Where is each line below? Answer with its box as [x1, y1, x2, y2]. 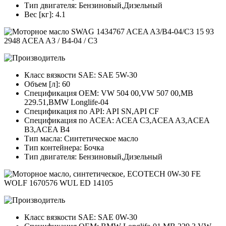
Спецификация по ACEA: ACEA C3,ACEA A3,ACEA [24, 116, 209, 125]
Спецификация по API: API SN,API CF [24, 107, 159, 116]
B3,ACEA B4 [24, 125, 70, 134]
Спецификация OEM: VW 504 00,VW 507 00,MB [24, 89, 193, 98]
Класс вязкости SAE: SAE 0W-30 [24, 213, 137, 222]
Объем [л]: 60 [24, 80, 70, 89]
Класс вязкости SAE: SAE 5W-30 [24, 71, 137, 80]
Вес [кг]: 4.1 [24, 10, 66, 19]
